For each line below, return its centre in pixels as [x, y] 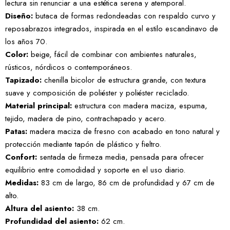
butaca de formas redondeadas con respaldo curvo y [124, 16]
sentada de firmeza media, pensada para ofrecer [120, 157]
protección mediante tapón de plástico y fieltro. [83, 144]
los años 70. [26, 42]
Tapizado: [23, 80]
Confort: [21, 157]
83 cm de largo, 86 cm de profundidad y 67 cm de [127, 183]
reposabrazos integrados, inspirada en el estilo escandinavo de [112, 29]
